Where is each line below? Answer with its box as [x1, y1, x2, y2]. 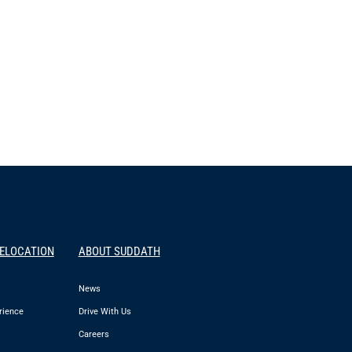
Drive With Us [78, 306, 131, 317]
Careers [78, 329, 109, 340]
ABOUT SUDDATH [78, 244, 160, 258]
